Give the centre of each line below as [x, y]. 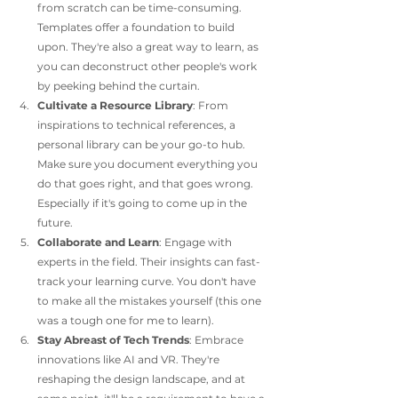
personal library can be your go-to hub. [143, 144]
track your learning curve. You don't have [148, 281]
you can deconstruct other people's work [148, 66]
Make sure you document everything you [149, 164]
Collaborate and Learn [98, 242]
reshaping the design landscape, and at [143, 379]
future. [55, 223]
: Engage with [197, 242]
